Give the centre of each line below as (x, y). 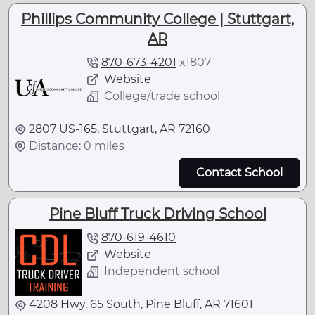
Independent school (162, 271)
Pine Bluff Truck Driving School (157, 213)
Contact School (239, 172)
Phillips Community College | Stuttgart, (157, 19)
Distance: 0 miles (77, 146)
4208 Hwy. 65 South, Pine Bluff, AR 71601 (141, 304)
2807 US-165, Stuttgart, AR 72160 (120, 129)
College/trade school (162, 96)
